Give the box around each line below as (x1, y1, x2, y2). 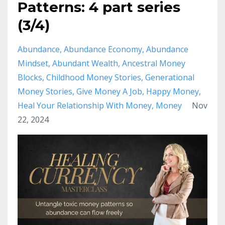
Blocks (18, 72, 42, 83)
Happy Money (146, 86, 199, 97)
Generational (145, 72, 194, 83)
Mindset (18, 58, 48, 69)
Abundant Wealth (52, 58, 118, 69)
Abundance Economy (64, 44, 142, 55)
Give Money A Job (76, 86, 142, 97)
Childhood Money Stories (46, 72, 141, 83)
